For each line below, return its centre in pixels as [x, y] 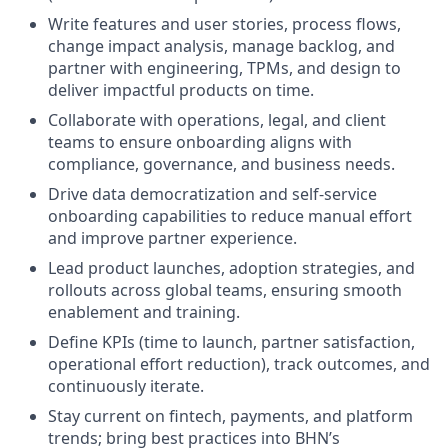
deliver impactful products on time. [181, 90]
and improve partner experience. [172, 238]
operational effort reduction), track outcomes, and [239, 364]
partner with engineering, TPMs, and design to [224, 68]
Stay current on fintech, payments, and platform [230, 416]
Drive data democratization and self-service [212, 194]
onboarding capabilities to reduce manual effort [230, 216]
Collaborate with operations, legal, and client [217, 120]
